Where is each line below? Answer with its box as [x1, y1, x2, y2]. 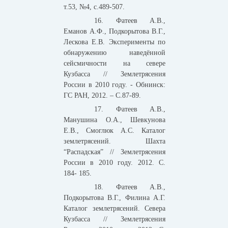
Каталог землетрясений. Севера [64, 205, 165, 213]
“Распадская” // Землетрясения [64, 148, 165, 156]
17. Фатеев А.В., [94, 105, 165, 113]
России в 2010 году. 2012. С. [64, 159, 165, 167]
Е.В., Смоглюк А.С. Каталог [64, 127, 165, 135]
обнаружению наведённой [64, 49, 165, 57]
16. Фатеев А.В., [94, 17, 165, 25]
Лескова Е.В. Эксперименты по [64, 38, 165, 46]
